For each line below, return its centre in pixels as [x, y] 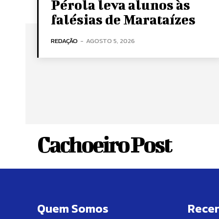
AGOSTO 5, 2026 [110, 41]
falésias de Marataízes [123, 19]
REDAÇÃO [64, 41]
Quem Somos [73, 208]
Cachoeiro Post [104, 144]
